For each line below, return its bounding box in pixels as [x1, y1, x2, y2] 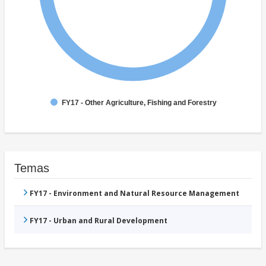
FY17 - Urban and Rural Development [30, 216, 167, 226]
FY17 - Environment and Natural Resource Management [30, 188, 239, 199]
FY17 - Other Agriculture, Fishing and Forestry [62, 99, 217, 107]
